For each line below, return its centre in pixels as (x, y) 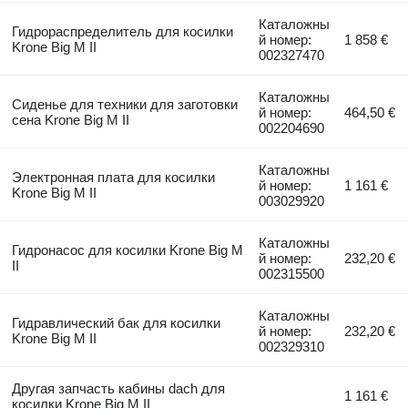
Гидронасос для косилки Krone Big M (127, 250)
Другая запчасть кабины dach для (118, 388)
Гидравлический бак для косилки (116, 322)
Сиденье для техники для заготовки (124, 104)
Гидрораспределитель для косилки (122, 31)
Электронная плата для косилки (113, 177)
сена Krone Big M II (70, 119)
